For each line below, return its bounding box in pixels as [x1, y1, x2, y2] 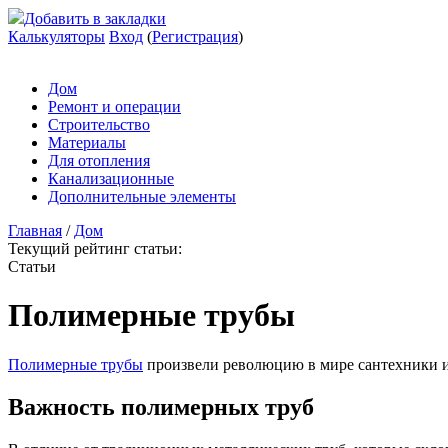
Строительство [48, 116, 150, 133]
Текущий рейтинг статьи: [8, 240, 182, 257]
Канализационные [48, 170, 174, 187]
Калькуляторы [8, 28, 105, 45]
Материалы [48, 134, 126, 151]
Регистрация [152, 28, 238, 45]
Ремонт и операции [48, 98, 181, 115]
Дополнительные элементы [48, 188, 236, 205]
